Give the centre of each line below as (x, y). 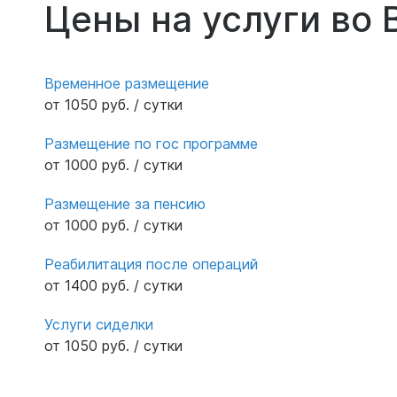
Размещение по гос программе (151, 143)
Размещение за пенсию (125, 203)
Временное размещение (127, 83)
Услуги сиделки (99, 324)
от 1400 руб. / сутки (113, 285)
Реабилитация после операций (151, 264)
